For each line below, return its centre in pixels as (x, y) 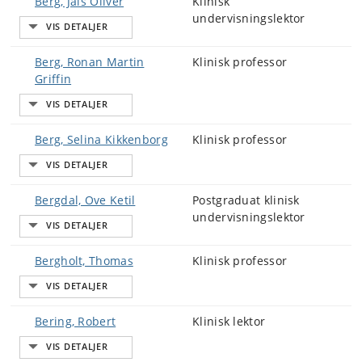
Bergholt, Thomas (84, 261)
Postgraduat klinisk (246, 200)
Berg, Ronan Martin (90, 62)
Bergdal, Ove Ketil (85, 200)
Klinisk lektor (229, 321)
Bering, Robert (76, 321)
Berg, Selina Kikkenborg (101, 139)
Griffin (53, 79)
